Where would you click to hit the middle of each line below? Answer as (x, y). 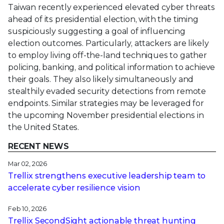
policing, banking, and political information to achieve (112, 67)
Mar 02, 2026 (28, 164)
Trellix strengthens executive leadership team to (107, 176)
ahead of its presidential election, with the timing (103, 19)
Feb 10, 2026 (27, 209)
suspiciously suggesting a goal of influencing (97, 31)
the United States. (44, 127)
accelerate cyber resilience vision (74, 188)
